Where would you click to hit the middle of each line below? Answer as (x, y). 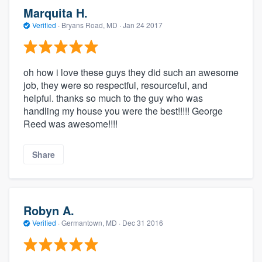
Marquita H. (56, 13)
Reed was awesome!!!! (70, 123)
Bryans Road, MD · (91, 25)
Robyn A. (49, 211)
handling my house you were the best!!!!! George (123, 111)
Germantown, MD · (91, 223)
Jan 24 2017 (143, 25)
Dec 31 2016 (143, 223)
